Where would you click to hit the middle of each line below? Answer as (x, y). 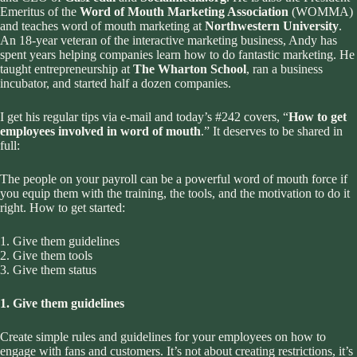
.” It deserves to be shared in (272, 131)
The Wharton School (190, 69)
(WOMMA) (321, 11)
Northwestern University (272, 25)
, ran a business (284, 69)
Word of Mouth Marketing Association (184, 11)
